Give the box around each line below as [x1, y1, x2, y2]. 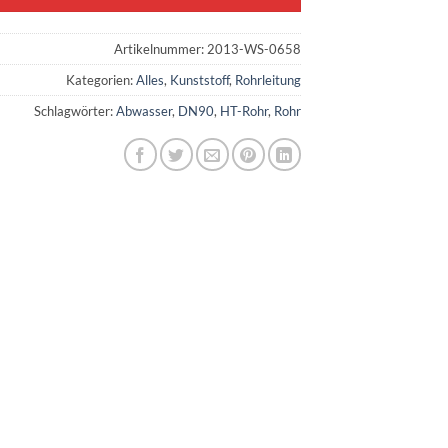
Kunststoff [170, 71, 229, 88]
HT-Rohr [220, 102, 268, 119]
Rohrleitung [235, 71, 301, 88]
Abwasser [116, 102, 172, 119]
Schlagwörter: [34, 102, 116, 119]
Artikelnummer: [114, 40, 207, 57]
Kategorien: [66, 71, 136, 88]
